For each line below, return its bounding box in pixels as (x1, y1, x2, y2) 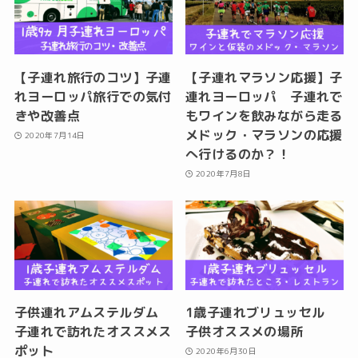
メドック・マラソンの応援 (185, 125, 343, 144)
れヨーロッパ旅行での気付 (14, 87, 172, 105)
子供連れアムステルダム (14, 303, 172, 321)
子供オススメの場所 (185, 322, 304, 340)
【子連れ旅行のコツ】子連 (14, 68, 172, 86)
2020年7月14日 (24, 129, 86, 141)
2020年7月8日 (195, 168, 252, 180)
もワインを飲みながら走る (185, 106, 343, 125)
